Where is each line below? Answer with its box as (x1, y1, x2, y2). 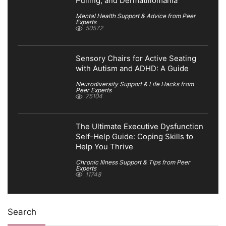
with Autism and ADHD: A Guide (76, 64, 189, 73)
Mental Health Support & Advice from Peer (76, 12, 196, 20)
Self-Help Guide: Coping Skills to (76, 132, 193, 141)
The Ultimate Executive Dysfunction (76, 122, 203, 131)
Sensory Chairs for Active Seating (76, 53, 196, 63)
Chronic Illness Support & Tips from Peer (76, 158, 190, 166)
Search (8, 207, 36, 217)
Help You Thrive (76, 142, 133, 151)
